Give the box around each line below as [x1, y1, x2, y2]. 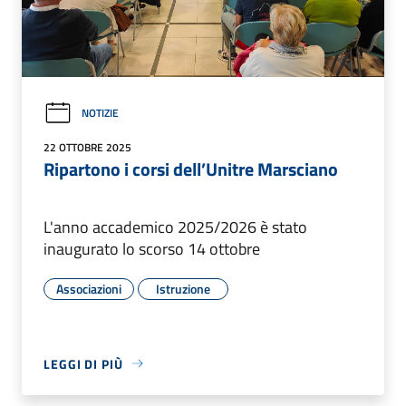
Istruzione [156, 278, 210, 298]
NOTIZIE [82, 104, 119, 122]
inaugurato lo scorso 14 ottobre [43, 236, 260, 261]
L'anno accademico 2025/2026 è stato [43, 214, 307, 239]
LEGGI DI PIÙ [43, 353, 123, 373]
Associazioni [56, 278, 121, 298]
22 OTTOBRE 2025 [43, 138, 131, 156]
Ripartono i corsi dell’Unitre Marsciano [43, 154, 338, 183]
